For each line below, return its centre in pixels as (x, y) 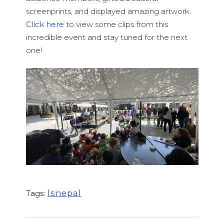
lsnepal (64, 193)
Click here (45, 24)
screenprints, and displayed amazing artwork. (108, 11)
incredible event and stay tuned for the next (106, 37)
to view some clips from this (116, 24)
